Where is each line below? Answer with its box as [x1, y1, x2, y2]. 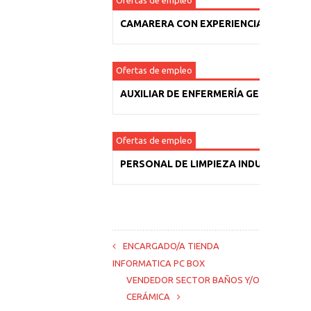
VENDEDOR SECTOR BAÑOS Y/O [126, 275, 260, 285]
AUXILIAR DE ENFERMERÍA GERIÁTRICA [120, 88, 303, 99]
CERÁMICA [126, 292, 170, 301]
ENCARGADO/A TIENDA [123, 241, 219, 251]
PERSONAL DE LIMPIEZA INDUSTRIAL [120, 158, 296, 169]
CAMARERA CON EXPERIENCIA [120, 18, 263, 29]
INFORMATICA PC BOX [112, 258, 205, 268]
